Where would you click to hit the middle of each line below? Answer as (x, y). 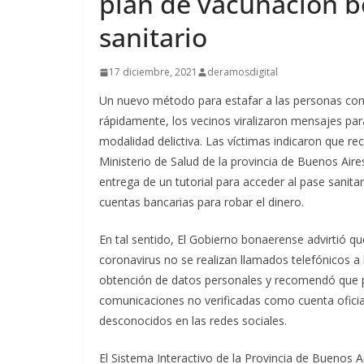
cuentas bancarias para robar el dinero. (201, 202)
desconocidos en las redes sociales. (193, 321)
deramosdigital (243, 72)
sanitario (153, 37)
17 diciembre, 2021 (153, 72)
